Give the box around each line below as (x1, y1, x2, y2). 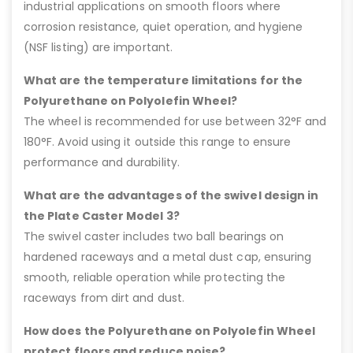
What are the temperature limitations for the (24, 72, 303, 88)
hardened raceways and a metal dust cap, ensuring (24, 248, 312, 265)
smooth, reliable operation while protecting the (24, 269, 286, 285)
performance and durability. (24, 154, 180, 170)
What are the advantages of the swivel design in (24, 187, 319, 203)
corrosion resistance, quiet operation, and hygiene (24, 18, 303, 35)
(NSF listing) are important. (24, 39, 173, 55)
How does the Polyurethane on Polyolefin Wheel (24, 322, 316, 339)
